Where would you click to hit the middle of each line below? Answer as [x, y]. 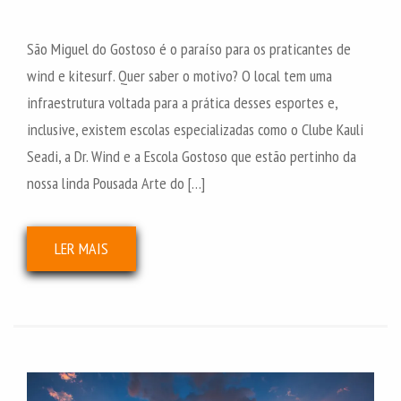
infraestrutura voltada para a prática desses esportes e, [182, 102]
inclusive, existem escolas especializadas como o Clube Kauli [195, 129]
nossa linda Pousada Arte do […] [116, 183]
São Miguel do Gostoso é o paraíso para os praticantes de [189, 48]
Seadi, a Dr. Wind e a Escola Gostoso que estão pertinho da [192, 156]
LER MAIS [81, 248]
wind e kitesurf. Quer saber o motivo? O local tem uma [179, 75]
